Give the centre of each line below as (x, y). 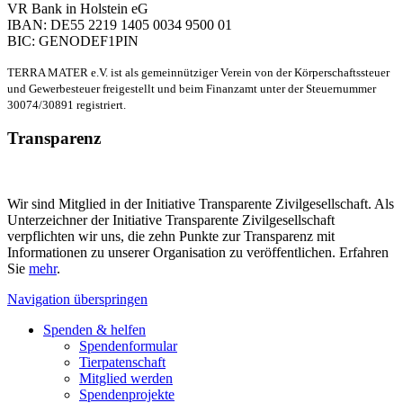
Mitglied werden (126, 379)
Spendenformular (128, 346)
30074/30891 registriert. (67, 104)
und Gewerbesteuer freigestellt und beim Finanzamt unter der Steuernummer (192, 88)
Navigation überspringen (77, 300)
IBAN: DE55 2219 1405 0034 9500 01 (120, 24)
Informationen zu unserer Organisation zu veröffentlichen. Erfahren (198, 253)
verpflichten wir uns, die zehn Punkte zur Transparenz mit (171, 237)
